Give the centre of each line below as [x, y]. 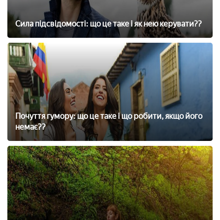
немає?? [30, 127]
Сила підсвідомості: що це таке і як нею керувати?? [109, 24]
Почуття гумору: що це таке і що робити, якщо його [109, 116]
